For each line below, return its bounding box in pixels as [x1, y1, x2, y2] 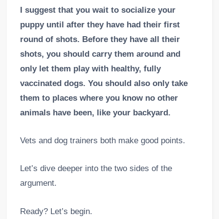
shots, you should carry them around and [20, 49, 180, 59]
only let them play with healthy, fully [20, 64, 161, 74]
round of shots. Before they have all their [20, 35, 180, 44]
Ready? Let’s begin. [20, 206, 92, 216]
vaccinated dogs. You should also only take [20, 79, 188, 88]
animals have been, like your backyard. [20, 108, 171, 118]
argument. [20, 178, 57, 188]
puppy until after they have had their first [20, 20, 180, 30]
